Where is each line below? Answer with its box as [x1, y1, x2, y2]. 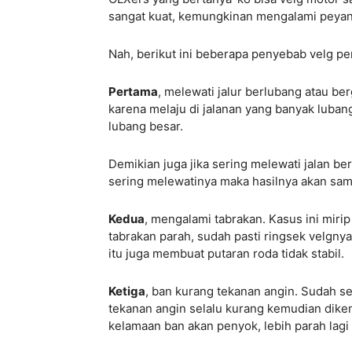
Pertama [108, 84, 158, 100]
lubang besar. [108, 119, 183, 134]
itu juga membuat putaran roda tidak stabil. [108, 246, 344, 262]
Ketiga [108, 284, 145, 299]
